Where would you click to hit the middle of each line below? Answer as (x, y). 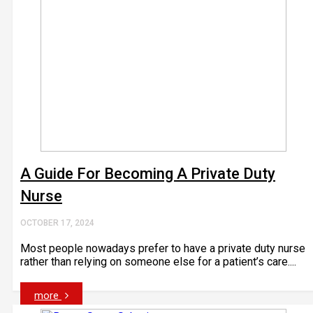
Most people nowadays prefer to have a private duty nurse (163, 248)
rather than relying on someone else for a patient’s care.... (158, 262)
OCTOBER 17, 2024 (57, 223)
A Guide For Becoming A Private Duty (148, 174)
